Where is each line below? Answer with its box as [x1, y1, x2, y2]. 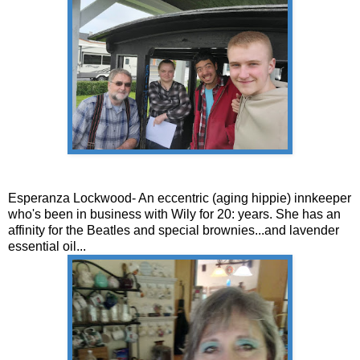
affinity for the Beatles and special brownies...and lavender [8, 223, 339, 237]
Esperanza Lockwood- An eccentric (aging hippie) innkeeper [8, 190, 351, 205]
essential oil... [8, 239, 89, 253]
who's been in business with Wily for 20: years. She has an [8, 207, 341, 221]
